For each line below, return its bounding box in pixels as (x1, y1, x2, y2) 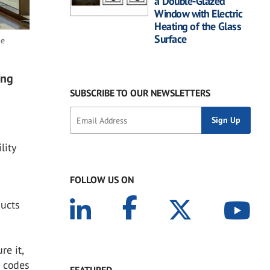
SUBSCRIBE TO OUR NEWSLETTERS (70, 87, 210, 99)
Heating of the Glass (154, 19, 241, 34)
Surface (154, 32, 187, 46)
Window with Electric (154, 7, 242, 21)
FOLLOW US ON (70, 174, 134, 186)
